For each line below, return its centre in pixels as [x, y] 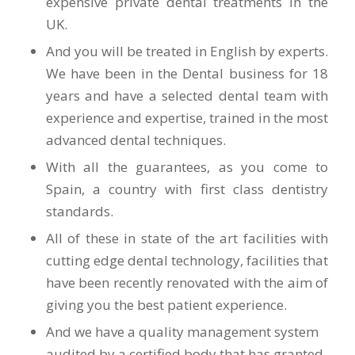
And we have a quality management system [182, 331]
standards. [79, 211]
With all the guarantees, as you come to [187, 166]
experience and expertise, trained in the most [187, 117]
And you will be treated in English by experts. [187, 51]
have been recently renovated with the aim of [187, 282]
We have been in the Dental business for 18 [187, 73]
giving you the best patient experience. [166, 304]
